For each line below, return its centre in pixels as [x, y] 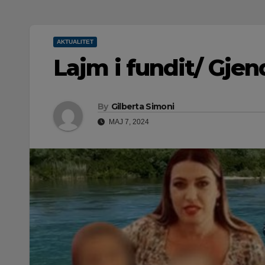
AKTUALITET [75, 42]
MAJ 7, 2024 [128, 122]
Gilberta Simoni [143, 107]
